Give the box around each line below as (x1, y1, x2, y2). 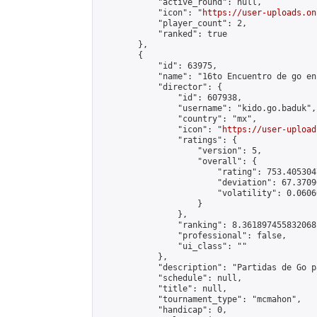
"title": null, (98, 284, 227, 294)
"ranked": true (98, 29, 227, 39)
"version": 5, (98, 146, 262, 156)
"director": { (98, 82, 222, 92)
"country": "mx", (98, 114, 257, 124)
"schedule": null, (98, 273, 242, 283)
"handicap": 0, (98, 305, 227, 315)
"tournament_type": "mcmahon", (98, 294, 301, 304)
